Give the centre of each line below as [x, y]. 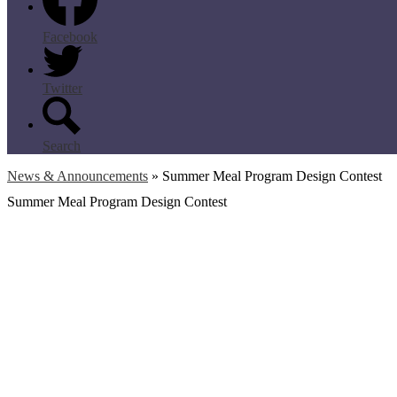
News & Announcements [78, 176]
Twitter [62, 89]
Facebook [70, 36]
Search [62, 146]
